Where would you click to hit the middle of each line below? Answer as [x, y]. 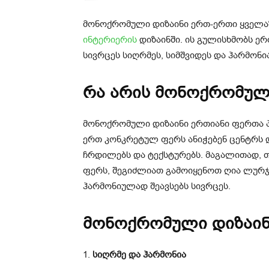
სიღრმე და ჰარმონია [139, 254]
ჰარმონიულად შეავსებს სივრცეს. [157, 186]
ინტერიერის [110, 39]
